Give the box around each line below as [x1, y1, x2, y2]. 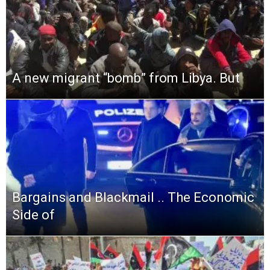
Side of [12, 207, 55, 222]
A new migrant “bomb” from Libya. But [12, 70, 240, 86]
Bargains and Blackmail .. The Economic [12, 189, 254, 205]
